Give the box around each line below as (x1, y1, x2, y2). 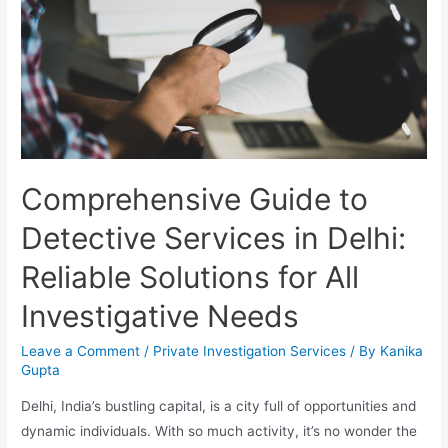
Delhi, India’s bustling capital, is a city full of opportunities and (21, 397, 417, 414)
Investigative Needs (21, 297, 300, 334)
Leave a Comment (21, 342, 141, 359)
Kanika (380, 342, 424, 359)
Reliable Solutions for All (21, 258, 360, 295)
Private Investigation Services (153, 342, 347, 359)
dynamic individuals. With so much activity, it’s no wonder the (21, 422, 418, 439)
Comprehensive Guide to (21, 180, 369, 217)
